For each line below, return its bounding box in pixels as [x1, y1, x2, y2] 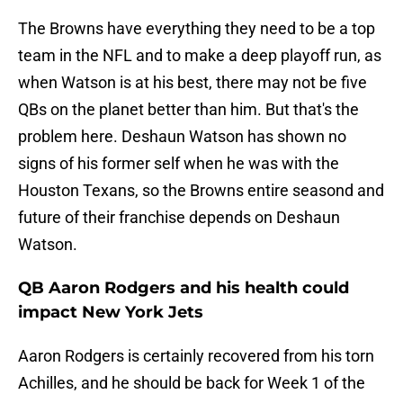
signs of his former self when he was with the [18, 154, 339, 174]
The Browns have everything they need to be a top [18, 19, 375, 39]
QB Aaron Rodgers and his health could [18, 278, 349, 299]
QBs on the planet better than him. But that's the [18, 100, 359, 120]
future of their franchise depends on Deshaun [18, 208, 340, 228]
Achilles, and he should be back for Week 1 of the [18, 373, 365, 393]
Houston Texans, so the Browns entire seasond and [18, 181, 384, 201]
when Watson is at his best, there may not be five [18, 73, 367, 93]
